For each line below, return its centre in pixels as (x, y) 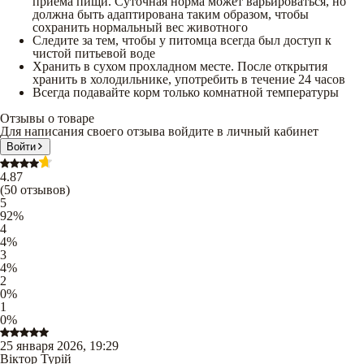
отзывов (43, 189)
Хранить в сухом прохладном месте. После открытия (180, 66)
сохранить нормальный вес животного (140, 27)
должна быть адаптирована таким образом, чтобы (171, 14)
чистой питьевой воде (94, 53)
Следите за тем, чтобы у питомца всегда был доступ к (182, 40)
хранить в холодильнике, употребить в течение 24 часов (189, 79)
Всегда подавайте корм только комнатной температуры (186, 92)
